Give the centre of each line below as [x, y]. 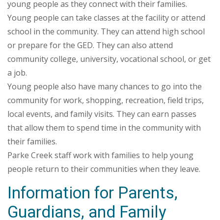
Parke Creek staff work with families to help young [100, 155]
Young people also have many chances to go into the [105, 86]
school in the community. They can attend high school [106, 31]
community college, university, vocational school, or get [109, 59]
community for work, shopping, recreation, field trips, [106, 100]
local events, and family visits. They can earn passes [102, 114]
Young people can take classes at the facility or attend [106, 18]
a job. [17, 73]
